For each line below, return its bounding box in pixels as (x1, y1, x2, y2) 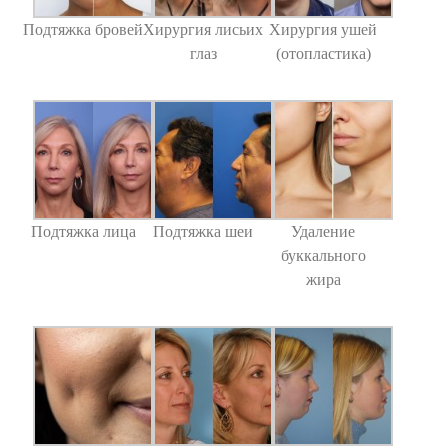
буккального (280, 246, 366, 264)
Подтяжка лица (30, 222, 136, 240)
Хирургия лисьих (143, 20, 264, 38)
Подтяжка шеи (153, 222, 254, 240)
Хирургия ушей (269, 20, 378, 38)
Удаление (291, 222, 356, 240)
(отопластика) (275, 44, 371, 62)
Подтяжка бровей (23, 20, 144, 38)
